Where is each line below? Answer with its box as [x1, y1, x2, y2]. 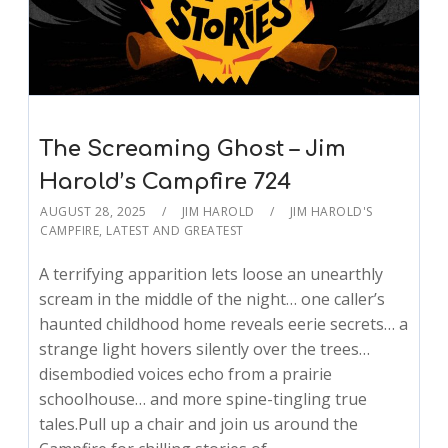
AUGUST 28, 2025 [40, 202, 147, 220]
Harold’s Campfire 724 [39, 169, 292, 194]
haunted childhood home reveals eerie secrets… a [39, 312, 409, 335]
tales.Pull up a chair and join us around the [39, 412, 359, 435]
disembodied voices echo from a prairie [39, 362, 333, 385]
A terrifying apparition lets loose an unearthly [39, 262, 384, 285]
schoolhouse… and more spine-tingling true [39, 387, 368, 410]
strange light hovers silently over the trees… [39, 337, 371, 360]
